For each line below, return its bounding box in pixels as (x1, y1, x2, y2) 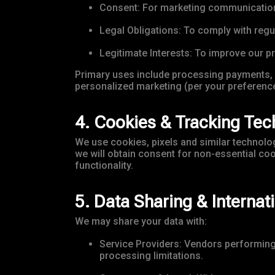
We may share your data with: (75, 215, 207, 228)
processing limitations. (99, 250, 203, 262)
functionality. (75, 160, 133, 172)
